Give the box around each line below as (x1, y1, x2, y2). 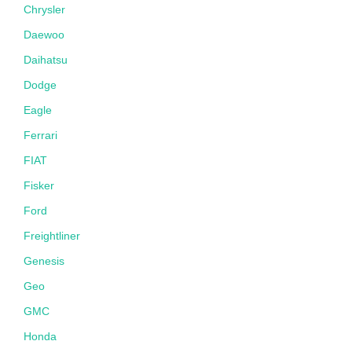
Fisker (24, 179, 54, 192)
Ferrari (24, 129, 57, 142)
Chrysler (24, 3, 65, 16)
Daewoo (24, 28, 64, 42)
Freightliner (24, 229, 80, 243)
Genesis (24, 255, 64, 268)
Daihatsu (24, 53, 68, 67)
